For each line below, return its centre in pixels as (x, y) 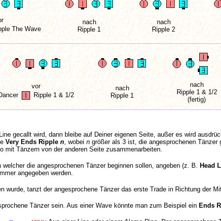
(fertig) (197, 100)
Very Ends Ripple (33, 142)
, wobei (75, 142)
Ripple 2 (164, 30)
